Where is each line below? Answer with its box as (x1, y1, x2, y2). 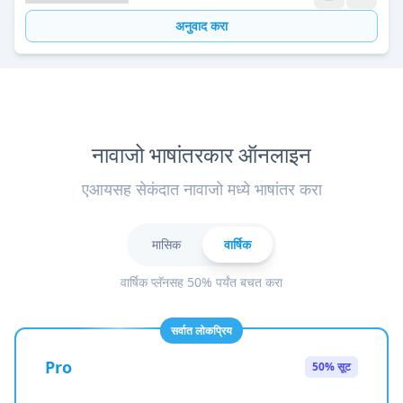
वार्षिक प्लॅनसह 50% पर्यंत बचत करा (121, 273, 282, 291)
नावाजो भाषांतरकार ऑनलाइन (92, 139, 311, 169)
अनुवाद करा (175, 17, 228, 34)
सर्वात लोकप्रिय (171, 323, 232, 338)
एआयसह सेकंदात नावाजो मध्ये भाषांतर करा (81, 178, 322, 200)
